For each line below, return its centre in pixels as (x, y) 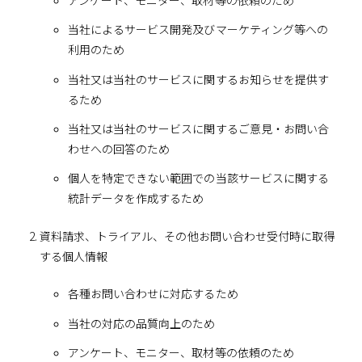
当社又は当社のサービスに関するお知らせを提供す (198, 79)
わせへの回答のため (119, 148)
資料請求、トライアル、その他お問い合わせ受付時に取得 (187, 236)
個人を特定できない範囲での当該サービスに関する (198, 178)
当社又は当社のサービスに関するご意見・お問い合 (198, 128)
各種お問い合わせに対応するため (153, 294)
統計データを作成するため (136, 198)
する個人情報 (74, 257)
